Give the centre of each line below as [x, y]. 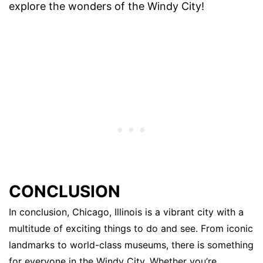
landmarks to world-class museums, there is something [131, 245]
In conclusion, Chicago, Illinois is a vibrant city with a [126, 212]
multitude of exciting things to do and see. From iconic [131, 229]
